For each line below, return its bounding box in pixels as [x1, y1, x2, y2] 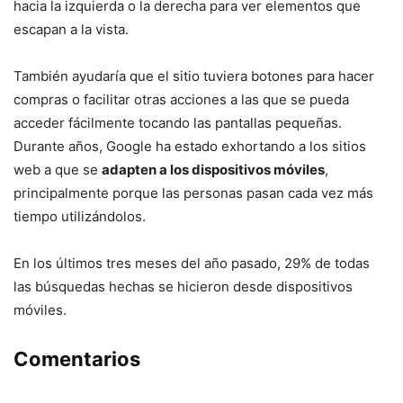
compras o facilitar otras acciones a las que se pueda [13, 91, 349, 108]
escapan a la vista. [13, 21, 129, 38]
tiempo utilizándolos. [13, 208, 146, 225]
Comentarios [13, 347, 140, 371]
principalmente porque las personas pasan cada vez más [13, 184, 373, 201]
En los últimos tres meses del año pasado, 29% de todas [13, 255, 370, 272]
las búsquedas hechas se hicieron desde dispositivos [13, 278, 353, 295]
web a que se [13, 161, 102, 178]
